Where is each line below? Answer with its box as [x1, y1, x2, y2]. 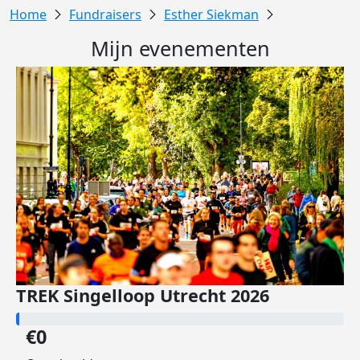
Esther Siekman [164, 6, 259, 23]
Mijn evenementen [90, 35, 270, 62]
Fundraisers [69, 6, 141, 23]
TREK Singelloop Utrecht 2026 [16, 284, 269, 307]
